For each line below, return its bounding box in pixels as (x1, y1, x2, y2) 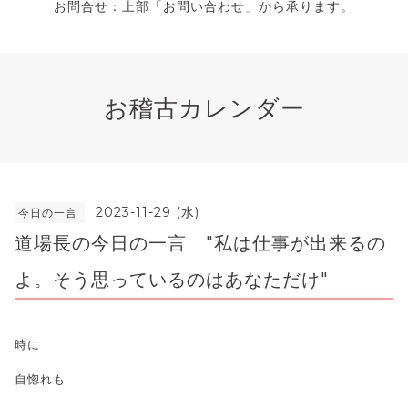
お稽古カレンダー (103, 93, 305, 122)
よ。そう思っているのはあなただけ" (15, 268, 329, 291)
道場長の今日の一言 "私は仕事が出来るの (15, 231, 386, 254)
